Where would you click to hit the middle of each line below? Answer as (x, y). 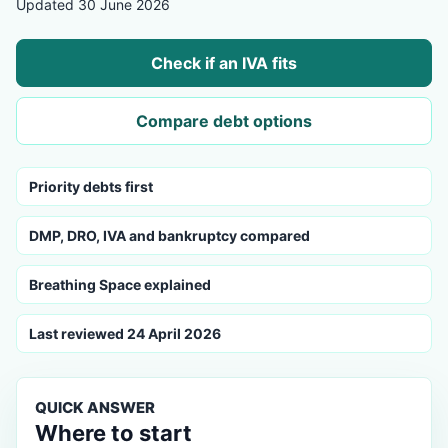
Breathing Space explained (120, 284)
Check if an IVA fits (224, 62)
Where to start (113, 433)
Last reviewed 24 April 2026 (125, 333)
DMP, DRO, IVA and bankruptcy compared (169, 235)
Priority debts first (91, 186)
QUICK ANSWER (95, 407)
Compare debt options (224, 120)
